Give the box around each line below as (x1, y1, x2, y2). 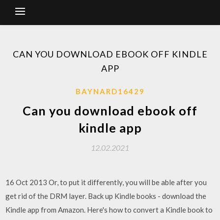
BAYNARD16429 (75, 87, 145, 96)
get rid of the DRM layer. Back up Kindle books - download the (5, 192, 207, 200)
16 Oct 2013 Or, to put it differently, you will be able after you (5, 178, 207, 187)
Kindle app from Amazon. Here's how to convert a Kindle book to (5, 205, 213, 214)
